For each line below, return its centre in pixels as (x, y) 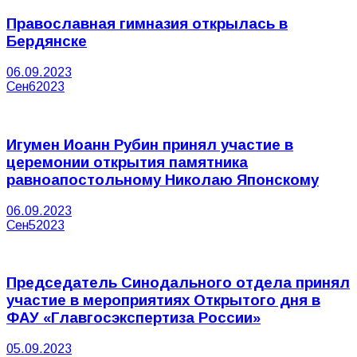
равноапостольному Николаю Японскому (163, 179)
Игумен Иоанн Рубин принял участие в (150, 144)
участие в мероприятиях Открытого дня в (163, 300)
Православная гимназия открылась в (147, 24)
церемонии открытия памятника (127, 162)
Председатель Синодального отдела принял (178, 283)
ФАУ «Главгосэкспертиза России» (133, 318)
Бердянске (47, 41)
